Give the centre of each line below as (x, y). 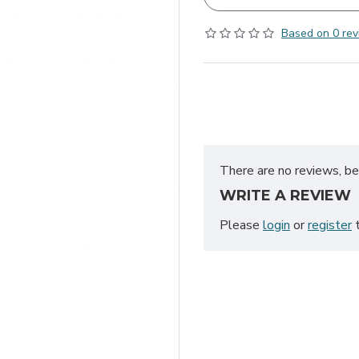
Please (241, 225)
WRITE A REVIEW (285, 196)
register (330, 225)
